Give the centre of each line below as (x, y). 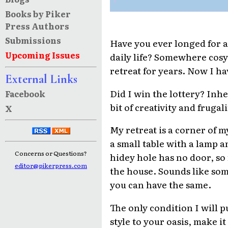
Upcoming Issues (42, 55)
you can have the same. (161, 184)
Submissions (33, 40)
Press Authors (37, 26)
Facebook (25, 93)
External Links (41, 79)
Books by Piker (38, 13)
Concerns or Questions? (51, 153)
